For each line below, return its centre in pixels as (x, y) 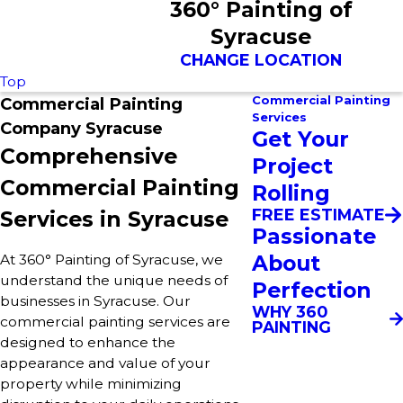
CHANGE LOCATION (261, 60)
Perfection (312, 290)
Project (292, 166)
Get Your (300, 139)
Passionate (314, 236)
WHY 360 (290, 311)
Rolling (291, 193)
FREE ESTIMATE (318, 215)
